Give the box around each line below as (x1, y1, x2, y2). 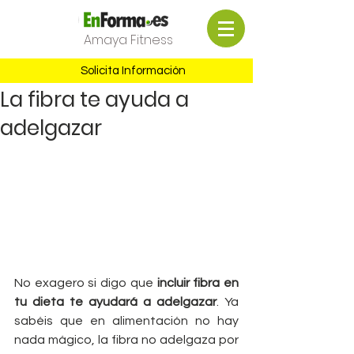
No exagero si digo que (14, 277, 157, 290)
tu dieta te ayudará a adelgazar (14, 296, 217, 309)
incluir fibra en (156, 277, 239, 290)
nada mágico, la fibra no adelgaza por (14, 333, 239, 347)
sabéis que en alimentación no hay (14, 314, 239, 328)
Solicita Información (81, 65, 186, 77)
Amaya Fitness (83, 31, 173, 49)
